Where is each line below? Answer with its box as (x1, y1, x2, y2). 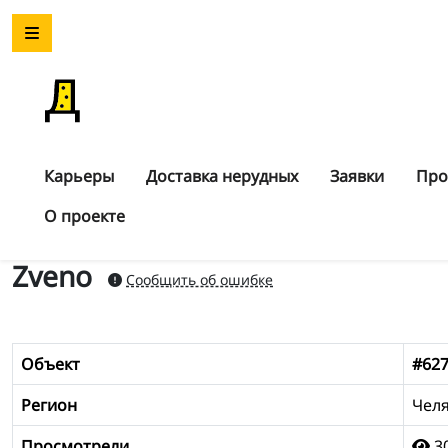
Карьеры (44, 165, 114, 187)
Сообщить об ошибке (126, 269, 273, 289)
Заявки (330, 165, 384, 187)
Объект (21, 352, 80, 375)
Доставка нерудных (146, 165, 298, 187)
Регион (21, 393, 77, 416)
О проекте (44, 205, 125, 227)
